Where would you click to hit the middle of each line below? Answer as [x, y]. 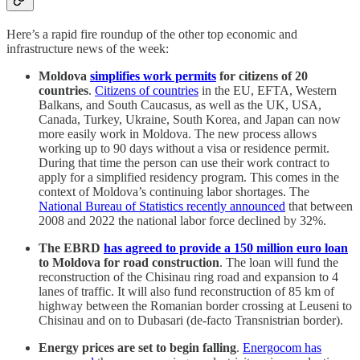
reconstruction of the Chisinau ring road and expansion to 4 [188, 276]
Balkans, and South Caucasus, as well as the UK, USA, [180, 104]
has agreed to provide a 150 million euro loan [226, 247]
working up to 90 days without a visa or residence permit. [184, 148]
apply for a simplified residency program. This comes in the [189, 177]
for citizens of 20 [262, 76]
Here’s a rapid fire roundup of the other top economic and [152, 34]
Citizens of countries [147, 90]
